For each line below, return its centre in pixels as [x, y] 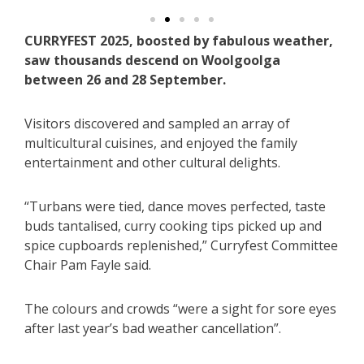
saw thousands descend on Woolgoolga [152, 61]
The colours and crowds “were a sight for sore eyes [180, 309]
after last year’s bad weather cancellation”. [153, 329]
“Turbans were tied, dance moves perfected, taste [175, 207]
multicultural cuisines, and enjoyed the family [161, 143]
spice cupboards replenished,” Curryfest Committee [181, 246]
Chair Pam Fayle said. [88, 265]
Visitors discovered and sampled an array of [157, 124]
